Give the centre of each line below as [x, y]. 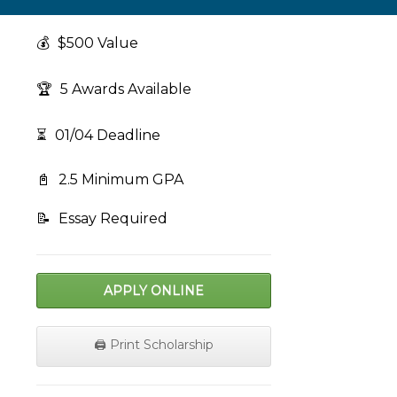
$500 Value [96, 43]
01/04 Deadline [106, 136]
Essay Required [111, 219]
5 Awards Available [124, 90]
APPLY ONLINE [154, 291]
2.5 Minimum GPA [119, 180]
